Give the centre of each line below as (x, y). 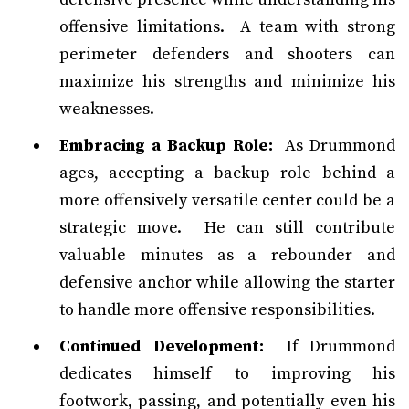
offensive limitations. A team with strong (227, 27)
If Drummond (329, 346)
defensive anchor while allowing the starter (227, 283)
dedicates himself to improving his (227, 374)
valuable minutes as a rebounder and (227, 255)
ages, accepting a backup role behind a (227, 173)
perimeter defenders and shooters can (227, 54)
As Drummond (334, 146)
